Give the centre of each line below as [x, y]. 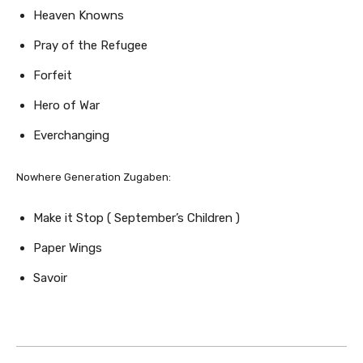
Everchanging [71, 135]
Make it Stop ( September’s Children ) [137, 218]
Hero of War [66, 105]
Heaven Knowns [79, 15]
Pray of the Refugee [90, 45]
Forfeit [53, 75]
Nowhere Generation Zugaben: [94, 177]
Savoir [50, 278]
